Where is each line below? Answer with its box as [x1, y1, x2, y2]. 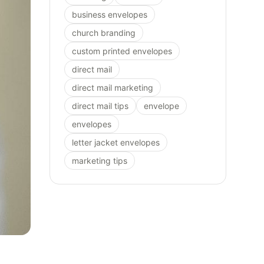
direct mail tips [72, 100, 128, 111]
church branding [72, 27, 136, 38]
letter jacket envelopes [72, 137, 160, 147]
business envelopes [72, 9, 147, 19]
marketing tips [72, 155, 127, 166]
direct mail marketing [72, 82, 153, 93]
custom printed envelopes [72, 45, 172, 56]
